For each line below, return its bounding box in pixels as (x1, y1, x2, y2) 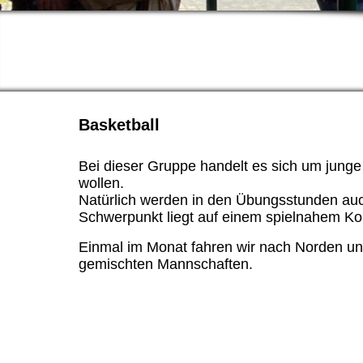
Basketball (79, 116, 160, 134)
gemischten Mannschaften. (79, 256, 253, 273)
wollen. (79, 175, 124, 192)
